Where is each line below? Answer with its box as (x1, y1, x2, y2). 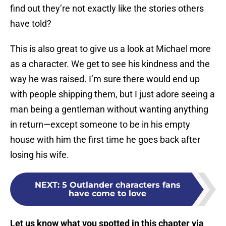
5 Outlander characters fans (62, 180, 181, 190)
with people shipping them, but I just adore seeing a (10, 89, 215, 100)
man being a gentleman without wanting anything (10, 104, 208, 115)
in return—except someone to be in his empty (10, 119, 190, 130)
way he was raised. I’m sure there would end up (10, 74, 200, 85)
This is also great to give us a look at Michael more (10, 43, 211, 54)
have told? (10, 18, 51, 29)
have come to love (69, 189, 146, 199)
